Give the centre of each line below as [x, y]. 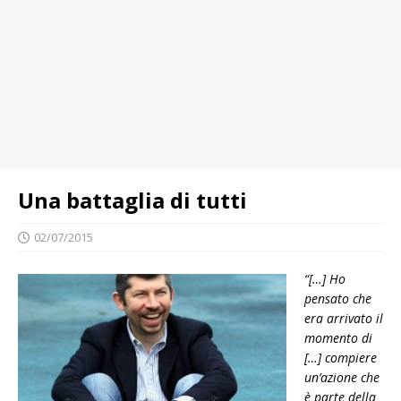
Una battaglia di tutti [132, 200]
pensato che [338, 299]
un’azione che [342, 377]
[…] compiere [341, 358]
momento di [338, 338]
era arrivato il [344, 318]
